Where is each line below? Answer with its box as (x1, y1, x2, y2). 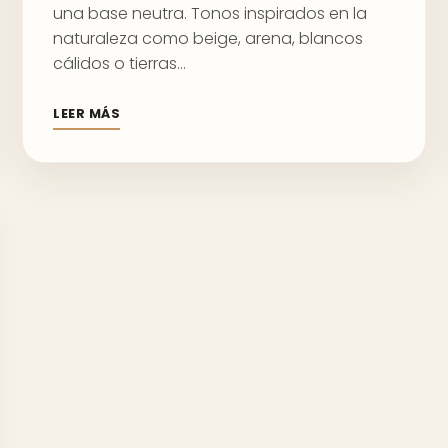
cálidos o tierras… (53, 52, 186, 75)
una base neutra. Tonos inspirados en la (53, 2, 367, 25)
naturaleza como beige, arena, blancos (53, 27, 363, 50)
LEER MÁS (53, 104, 121, 123)
